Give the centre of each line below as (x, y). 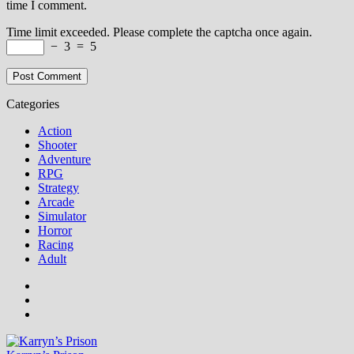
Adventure (64, 159)
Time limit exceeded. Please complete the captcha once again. (159, 32)
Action (55, 130)
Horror (55, 230)
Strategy (58, 187)
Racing (56, 244)
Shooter (57, 145)
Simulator (62, 216)
